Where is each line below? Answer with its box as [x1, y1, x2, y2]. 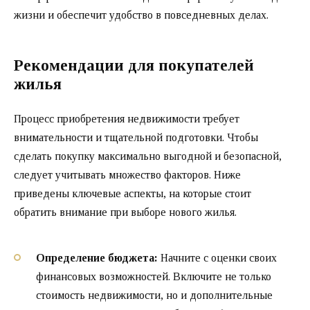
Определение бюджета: [36, 251, 158, 264]
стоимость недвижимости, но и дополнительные [36, 289, 273, 301]
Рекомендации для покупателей [14, 57, 254, 75]
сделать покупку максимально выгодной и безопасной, [14, 150, 282, 163]
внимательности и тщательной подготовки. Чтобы [14, 131, 258, 144]
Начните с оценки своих [158, 251, 277, 264]
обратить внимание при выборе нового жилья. [14, 206, 237, 219]
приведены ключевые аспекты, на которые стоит [14, 188, 251, 200]
